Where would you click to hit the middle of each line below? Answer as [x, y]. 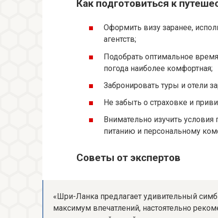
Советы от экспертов [128, 158]
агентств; [120, 39]
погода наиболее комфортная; [158, 68]
